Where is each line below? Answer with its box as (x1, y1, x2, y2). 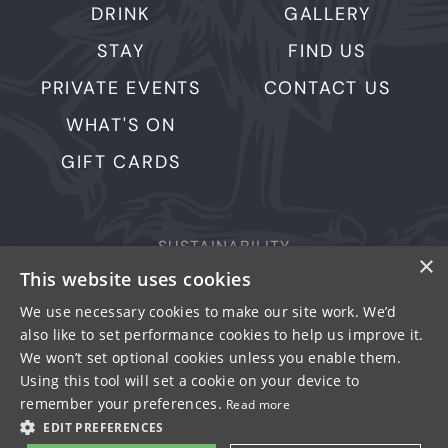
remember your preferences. (20, 394, 227, 413)
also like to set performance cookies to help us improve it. (20, 325, 424, 344)
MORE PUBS (175, 297, 272, 319)
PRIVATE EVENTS (40, 75, 202, 100)
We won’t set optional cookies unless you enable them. (20, 348, 401, 367)
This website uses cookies (20, 267, 251, 291)
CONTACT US (263, 75, 391, 100)
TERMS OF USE (163, 359, 284, 381)
